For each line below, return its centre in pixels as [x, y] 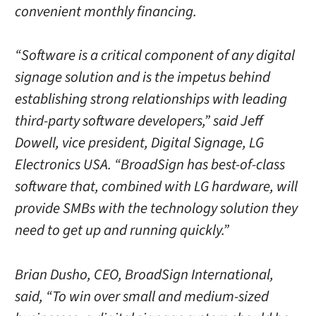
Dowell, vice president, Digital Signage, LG [139, 143]
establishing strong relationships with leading [151, 99]
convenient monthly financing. [105, 12]
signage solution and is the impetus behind [142, 78]
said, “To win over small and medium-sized [141, 296]
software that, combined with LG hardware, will [156, 187]
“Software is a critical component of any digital [154, 56]
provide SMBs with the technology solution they [156, 209]
